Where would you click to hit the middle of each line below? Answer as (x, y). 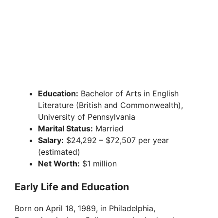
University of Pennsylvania (87, 117)
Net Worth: (59, 164)
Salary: (51, 140)
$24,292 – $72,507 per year (116, 140)
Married (108, 129)
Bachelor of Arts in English (128, 94)
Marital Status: (65, 129)
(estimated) (59, 152)
